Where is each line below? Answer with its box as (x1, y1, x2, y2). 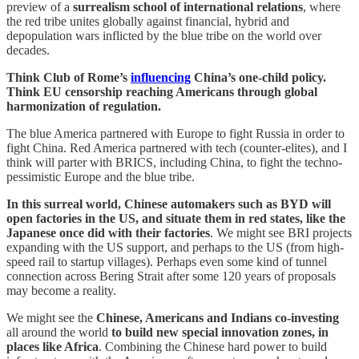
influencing (131, 70, 191, 84)
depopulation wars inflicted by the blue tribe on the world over (6, 28, 321, 42)
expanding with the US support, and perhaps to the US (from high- (6, 240, 344, 254)
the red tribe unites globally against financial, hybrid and (6, 14, 289, 28)
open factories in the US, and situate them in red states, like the (6, 211, 345, 225)
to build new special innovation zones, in (108, 325, 329, 339)
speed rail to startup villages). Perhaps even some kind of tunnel (6, 254, 327, 268)
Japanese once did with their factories (6, 225, 210, 240)
